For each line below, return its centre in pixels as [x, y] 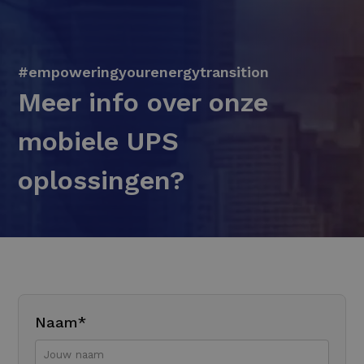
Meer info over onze [143, 102]
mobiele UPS [99, 141]
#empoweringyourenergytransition [144, 71]
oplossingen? [102, 180]
